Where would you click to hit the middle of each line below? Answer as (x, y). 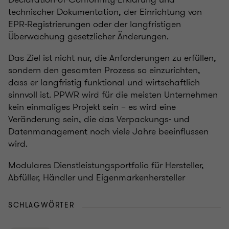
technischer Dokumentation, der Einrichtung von (105, 12)
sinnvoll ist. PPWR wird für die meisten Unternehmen (113, 94)
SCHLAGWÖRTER (41, 205)
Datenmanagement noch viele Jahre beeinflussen (108, 131)
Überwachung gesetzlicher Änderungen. (88, 36)
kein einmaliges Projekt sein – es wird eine (92, 107)
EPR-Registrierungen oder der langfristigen (95, 24)
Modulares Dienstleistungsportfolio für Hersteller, (106, 165)
